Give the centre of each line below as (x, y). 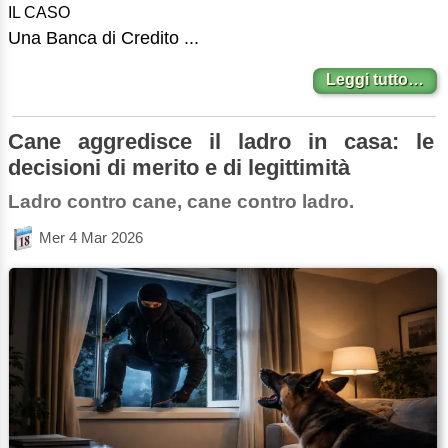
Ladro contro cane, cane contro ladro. (181, 201)
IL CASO (39, 12)
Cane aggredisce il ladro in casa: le (221, 141)
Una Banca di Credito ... (103, 37)
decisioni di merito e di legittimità (179, 167)
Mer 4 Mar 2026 (91, 238)
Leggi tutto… (375, 80)
